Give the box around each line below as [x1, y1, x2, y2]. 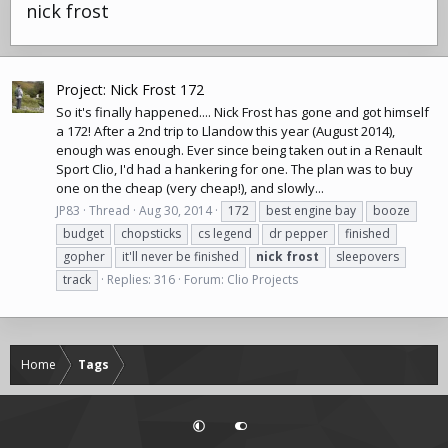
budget [63, 225, 104, 243]
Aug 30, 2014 [139, 202, 212, 220]
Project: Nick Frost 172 [56, 79, 204, 99]
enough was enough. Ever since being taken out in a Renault [56, 140, 422, 159]
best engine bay [266, 202, 356, 220]
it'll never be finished [122, 248, 239, 266]
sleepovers [336, 248, 399, 266]
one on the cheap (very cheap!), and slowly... [56, 178, 324, 197]
